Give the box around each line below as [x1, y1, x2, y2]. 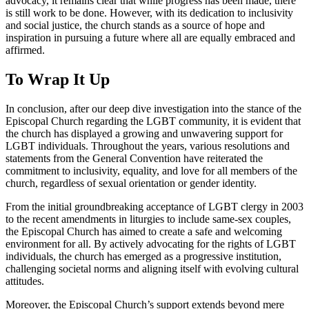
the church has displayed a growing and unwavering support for [6, 127, 283, 139]
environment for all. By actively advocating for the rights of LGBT [6, 237, 296, 250]
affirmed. [6, 43, 45, 56]
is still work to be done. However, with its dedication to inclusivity [6, 6, 293, 19]
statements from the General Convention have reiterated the [6, 152, 263, 164]
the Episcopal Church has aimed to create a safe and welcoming [6, 225, 282, 237]
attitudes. [6, 275, 44, 287]
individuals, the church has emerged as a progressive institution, [6, 250, 281, 262]
